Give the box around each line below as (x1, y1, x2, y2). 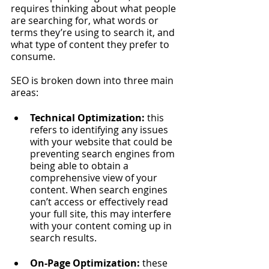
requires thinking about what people (11, 2, 178, 15)
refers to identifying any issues (30, 123, 171, 136)
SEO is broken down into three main (11, 74, 176, 87)
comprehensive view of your (30, 171, 160, 184)
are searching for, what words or (11, 14, 161, 27)
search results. (30, 231, 97, 244)
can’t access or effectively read (30, 195, 171, 208)
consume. (11, 50, 58, 63)
